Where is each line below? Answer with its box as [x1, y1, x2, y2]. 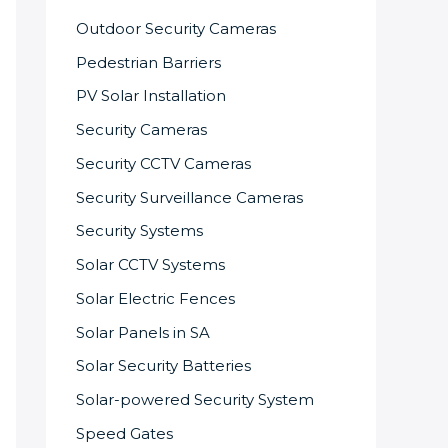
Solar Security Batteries [76, 356, 251, 376]
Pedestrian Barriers [76, 52, 221, 72]
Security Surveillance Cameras [76, 187, 303, 207]
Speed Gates [76, 423, 173, 443]
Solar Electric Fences [76, 288, 235, 308]
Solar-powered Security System [76, 390, 314, 410]
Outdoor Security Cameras [76, 18, 276, 38]
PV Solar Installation [76, 86, 226, 106]
